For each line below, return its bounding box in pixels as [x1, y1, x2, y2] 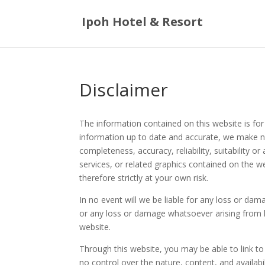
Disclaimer [79, 77, 169, 102]
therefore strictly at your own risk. [79, 172, 209, 183]
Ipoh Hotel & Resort [82, 13, 203, 30]
